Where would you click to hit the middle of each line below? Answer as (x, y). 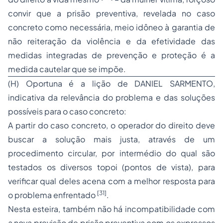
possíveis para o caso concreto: (67, 111)
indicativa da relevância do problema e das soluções (111, 97)
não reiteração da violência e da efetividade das (111, 41)
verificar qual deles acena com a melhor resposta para (111, 181)
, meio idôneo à (141, 27)
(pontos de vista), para (166, 167)
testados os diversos (53, 167)
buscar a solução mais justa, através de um (111, 139)
